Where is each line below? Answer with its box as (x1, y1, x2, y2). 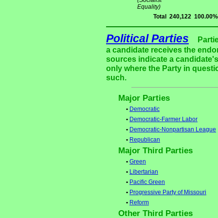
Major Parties (118, 93, 170, 103)
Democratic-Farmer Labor (129, 116, 198, 123)
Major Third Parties (118, 146, 193, 156)
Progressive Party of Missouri (129, 189, 206, 196)
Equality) (137, 3, 161, 11)
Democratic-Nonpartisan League (129, 126, 216, 133)
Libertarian (129, 168, 158, 176)
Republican (129, 136, 160, 144)
